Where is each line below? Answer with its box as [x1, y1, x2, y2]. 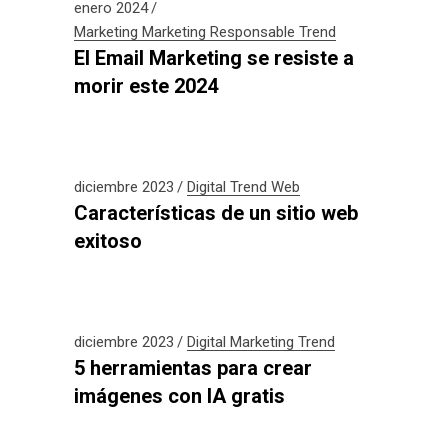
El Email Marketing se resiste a [74, 46, 354, 70]
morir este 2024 [74, 74, 218, 98]
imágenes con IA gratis [74, 384, 285, 408]
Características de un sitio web [74, 201, 358, 225]
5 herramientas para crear [74, 356, 312, 380]
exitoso [74, 229, 142, 253]
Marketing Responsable [142, 23, 295, 41]
